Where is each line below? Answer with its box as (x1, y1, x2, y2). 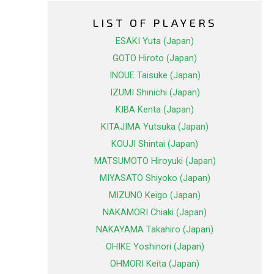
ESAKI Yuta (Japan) (116, 35, 194, 47)
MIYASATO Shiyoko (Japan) (99, 172, 210, 184)
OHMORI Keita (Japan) (110, 258, 199, 270)
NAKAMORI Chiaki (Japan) (103, 207, 207, 218)
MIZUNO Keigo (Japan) (109, 190, 201, 201)
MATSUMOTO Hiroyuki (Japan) (94, 155, 216, 167)
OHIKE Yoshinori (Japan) (105, 241, 204, 253)
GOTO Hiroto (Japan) (113, 53, 197, 64)
